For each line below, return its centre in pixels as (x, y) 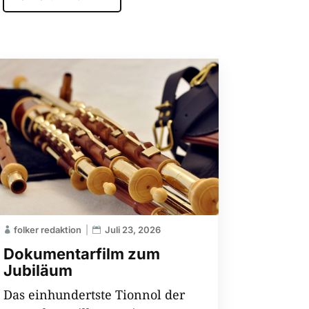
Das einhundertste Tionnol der (94, 294)
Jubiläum (38, 270)
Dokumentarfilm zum (81, 253)
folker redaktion (47, 229)
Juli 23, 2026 (132, 229)
